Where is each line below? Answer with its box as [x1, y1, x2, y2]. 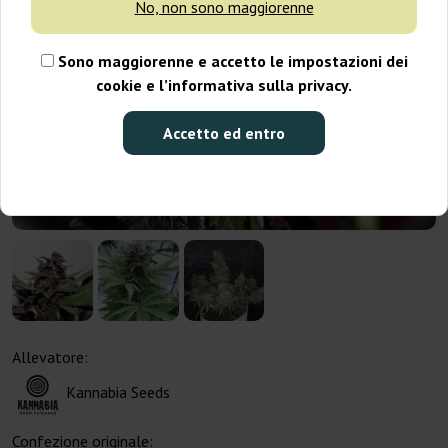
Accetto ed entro [163, 123, 285, 144]
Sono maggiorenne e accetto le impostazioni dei [53, 51, 408, 72]
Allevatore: [12, 347, 88, 368]
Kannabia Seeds [66, 382, 170, 403]
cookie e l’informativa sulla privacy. [96, 75, 352, 96]
